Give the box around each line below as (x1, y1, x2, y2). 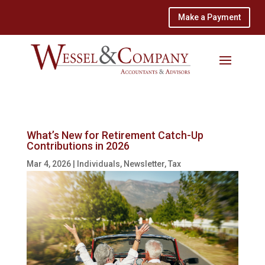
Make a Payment (178, 12, 241, 22)
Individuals (76, 159, 120, 169)
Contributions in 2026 (26, 140, 130, 153)
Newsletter (123, 159, 164, 169)
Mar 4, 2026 (26, 159, 71, 169)
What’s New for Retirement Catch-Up (26, 129, 203, 142)
